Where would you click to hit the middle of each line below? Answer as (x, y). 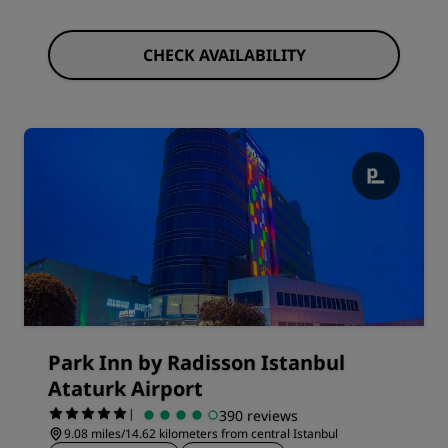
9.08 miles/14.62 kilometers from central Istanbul (201, 433)
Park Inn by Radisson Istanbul (196, 362)
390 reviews (258, 415)
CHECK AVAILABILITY (224, 55)
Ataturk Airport (125, 388)
